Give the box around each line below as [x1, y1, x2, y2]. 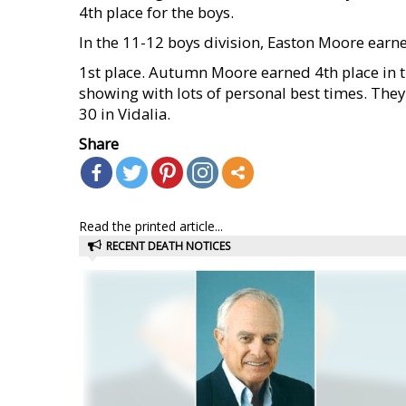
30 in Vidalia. [79, 103, 170, 124]
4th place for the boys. [79, 2, 234, 23]
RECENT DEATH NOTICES [106, 238, 230, 254]
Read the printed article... [79, 217, 223, 235]
